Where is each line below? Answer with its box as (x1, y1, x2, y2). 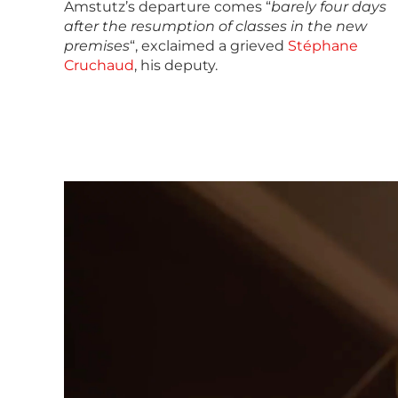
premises (64, 36, 130, 54)
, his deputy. (134, 56, 218, 74)
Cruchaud (64, 56, 134, 74)
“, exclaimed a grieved (130, 36, 288, 54)
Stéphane (288, 36, 358, 54)
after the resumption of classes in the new (64, 17, 367, 35)
